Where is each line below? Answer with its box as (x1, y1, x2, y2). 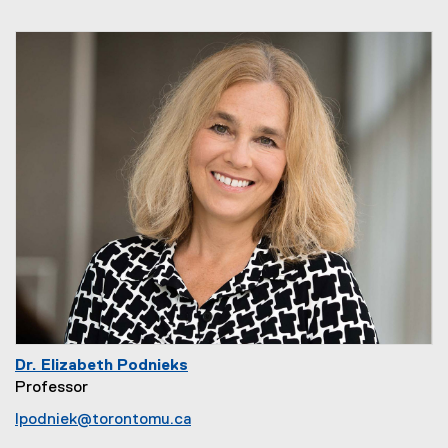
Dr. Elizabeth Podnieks (15, 358, 188, 374)
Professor (15, 380, 88, 396)
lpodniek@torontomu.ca (15, 412, 191, 428)
